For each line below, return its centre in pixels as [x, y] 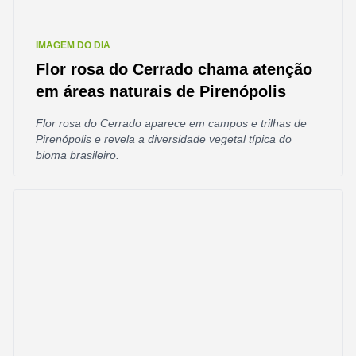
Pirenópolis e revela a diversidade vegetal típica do [164, 139]
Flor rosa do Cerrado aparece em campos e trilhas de [171, 123]
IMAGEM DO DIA [73, 45]
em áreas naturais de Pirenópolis [161, 91]
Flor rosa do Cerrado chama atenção [174, 69]
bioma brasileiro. [77, 155]
